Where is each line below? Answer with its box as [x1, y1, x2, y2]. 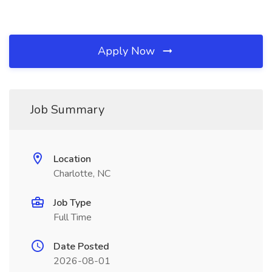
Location [53, 152, 91, 166]
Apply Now [98, 44, 158, 58]
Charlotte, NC [53, 167, 110, 180]
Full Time [53, 211, 92, 224]
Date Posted [53, 240, 109, 253]
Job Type [53, 196, 91, 209]
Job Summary [30, 101, 104, 118]
